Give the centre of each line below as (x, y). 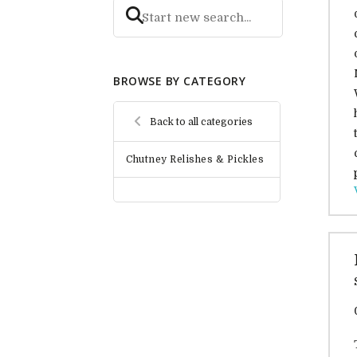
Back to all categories (201, 122)
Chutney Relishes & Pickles (195, 160)
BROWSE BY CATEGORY (179, 81)
